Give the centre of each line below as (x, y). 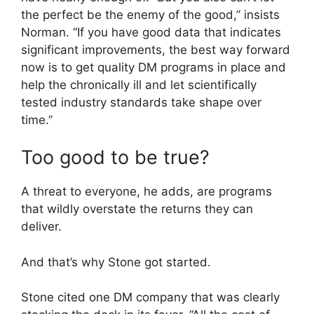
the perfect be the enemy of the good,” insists (150, 14)
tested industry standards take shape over (141, 102)
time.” (37, 120)
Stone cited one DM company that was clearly (150, 298)
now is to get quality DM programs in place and (153, 67)
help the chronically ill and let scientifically (139, 84)
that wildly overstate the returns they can (137, 209)
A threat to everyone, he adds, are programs (146, 192)
